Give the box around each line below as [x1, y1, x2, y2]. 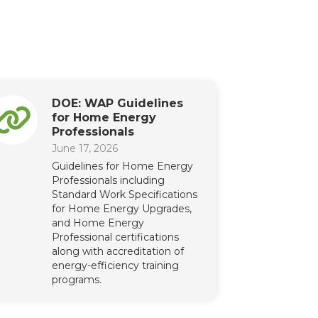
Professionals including [51, 174, 165, 187]
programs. [51, 273, 102, 286]
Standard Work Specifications [51, 188, 197, 201]
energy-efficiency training [51, 259, 179, 272]
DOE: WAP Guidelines [51, 97, 183, 110]
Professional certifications [51, 231, 179, 243]
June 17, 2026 [51, 142, 118, 155]
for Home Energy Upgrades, [51, 202, 192, 215]
